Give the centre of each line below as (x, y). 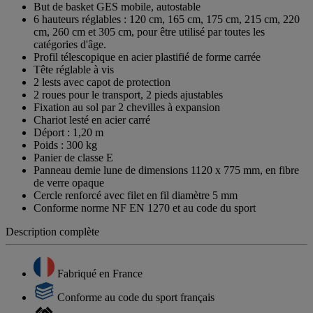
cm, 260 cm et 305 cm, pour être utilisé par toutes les (149, 32)
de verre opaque (69, 183)
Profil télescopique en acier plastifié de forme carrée (147, 57)
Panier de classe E (73, 158)
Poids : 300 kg (65, 145)
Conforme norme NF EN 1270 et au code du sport (145, 208)
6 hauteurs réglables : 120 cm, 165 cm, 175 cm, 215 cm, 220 (167, 20)
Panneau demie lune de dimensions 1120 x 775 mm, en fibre (166, 170)
